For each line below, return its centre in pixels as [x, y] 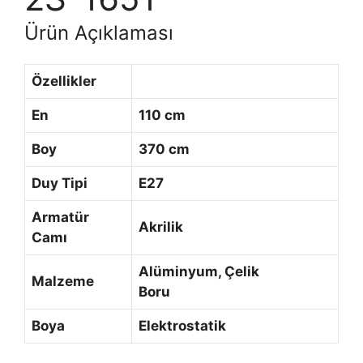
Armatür [60, 217]
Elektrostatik [182, 325]
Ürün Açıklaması [99, 32]
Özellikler [64, 81]
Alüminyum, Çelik [199, 271]
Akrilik [161, 226]
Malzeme [63, 281]
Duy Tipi [60, 183]
